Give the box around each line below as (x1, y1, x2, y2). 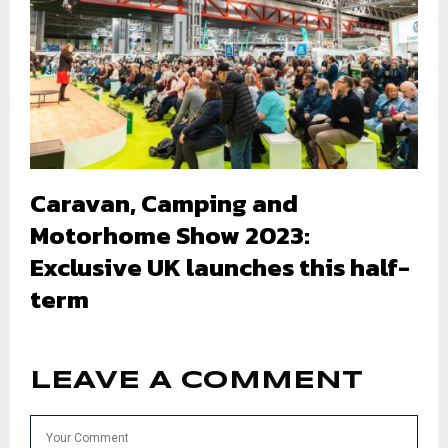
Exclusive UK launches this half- (30, 247, 410, 286)
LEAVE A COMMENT (30, 368, 363, 393)
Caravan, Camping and (30, 183, 298, 222)
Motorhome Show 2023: (30, 215, 310, 254)
